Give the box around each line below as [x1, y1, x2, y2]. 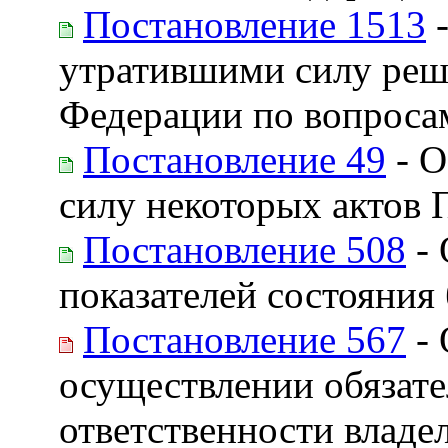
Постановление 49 [83, 137, 386, 181]
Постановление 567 [83, 317, 406, 361]
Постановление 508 [83, 227, 406, 271]
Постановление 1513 [83, 2, 426, 46]
